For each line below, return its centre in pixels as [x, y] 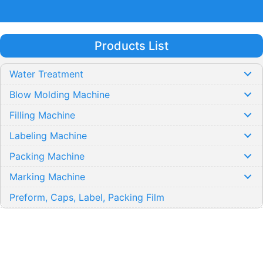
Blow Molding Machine [60, 94]
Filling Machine [43, 115]
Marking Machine [48, 176]
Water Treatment [47, 74]
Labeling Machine [48, 135]
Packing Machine [47, 156]
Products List [131, 45]
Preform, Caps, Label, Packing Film [87, 197]
